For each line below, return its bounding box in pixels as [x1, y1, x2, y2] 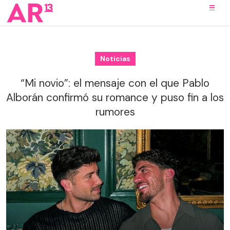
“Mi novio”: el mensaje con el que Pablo [21, 76, 209, 90]
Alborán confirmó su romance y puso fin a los [6, 90, 224, 105]
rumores [95, 105, 135, 119]
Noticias [100, 54, 130, 63]
